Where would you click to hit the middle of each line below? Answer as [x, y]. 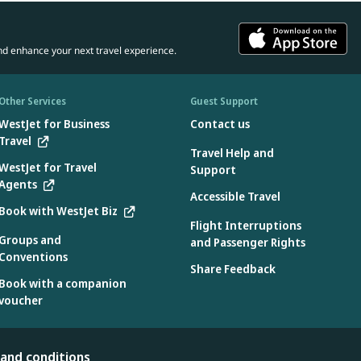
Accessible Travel [235, 197]
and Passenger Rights [248, 243]
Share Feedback [233, 269]
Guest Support [224, 102]
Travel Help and [232, 153]
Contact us [220, 124]
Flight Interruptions [246, 226]
